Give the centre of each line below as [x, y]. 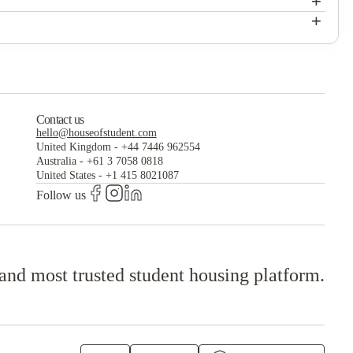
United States [65, 175]
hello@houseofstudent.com [96, 133]
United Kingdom [73, 147]
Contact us [60, 119]
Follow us [61, 195]
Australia [56, 161]
